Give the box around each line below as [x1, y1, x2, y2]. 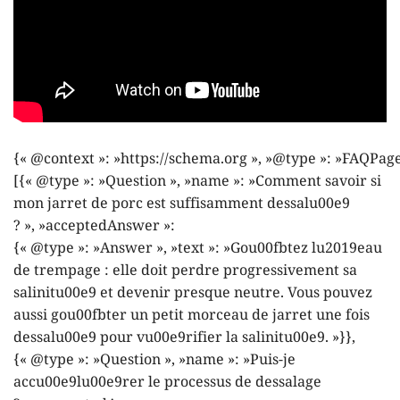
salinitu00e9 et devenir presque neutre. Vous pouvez [13, 283, 372, 303]
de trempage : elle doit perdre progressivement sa [13, 261, 357, 280]
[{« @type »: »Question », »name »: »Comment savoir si [13, 171, 381, 191]
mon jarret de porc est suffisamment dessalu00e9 [13, 194, 350, 213]
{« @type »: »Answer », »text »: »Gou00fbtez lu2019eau [13, 238, 382, 258]
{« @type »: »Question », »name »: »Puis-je [13, 350, 296, 370]
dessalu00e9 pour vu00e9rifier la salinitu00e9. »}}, [13, 328, 355, 347]
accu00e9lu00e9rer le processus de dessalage [13, 372, 321, 392]
